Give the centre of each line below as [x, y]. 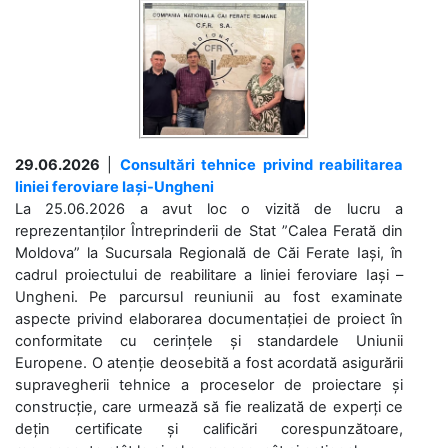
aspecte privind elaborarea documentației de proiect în [209, 318]
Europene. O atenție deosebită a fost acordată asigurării [209, 362]
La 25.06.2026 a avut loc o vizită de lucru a [209, 208]
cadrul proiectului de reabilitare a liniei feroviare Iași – [209, 274]
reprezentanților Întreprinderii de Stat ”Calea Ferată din [209, 230]
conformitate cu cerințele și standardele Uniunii [209, 340]
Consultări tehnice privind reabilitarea [261, 164]
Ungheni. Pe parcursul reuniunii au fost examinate [209, 296]
